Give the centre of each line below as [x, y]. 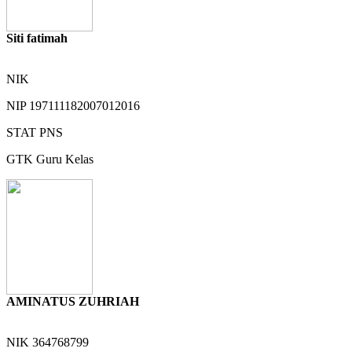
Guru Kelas [65, 159]
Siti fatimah [37, 38]
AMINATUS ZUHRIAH [73, 301]
